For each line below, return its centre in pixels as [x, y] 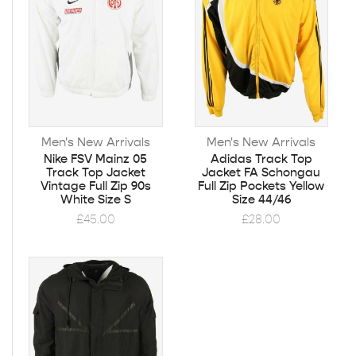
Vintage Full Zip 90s [95, 186]
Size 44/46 [261, 199]
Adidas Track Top [261, 159]
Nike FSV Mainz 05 [96, 159]
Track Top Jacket [95, 172]
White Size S [95, 199]
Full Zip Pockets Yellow [261, 186]
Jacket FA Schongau [261, 172]
